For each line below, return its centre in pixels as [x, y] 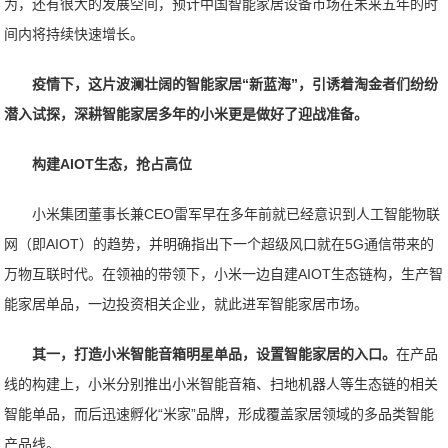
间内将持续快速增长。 [74, 34]
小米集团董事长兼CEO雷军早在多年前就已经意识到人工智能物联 [236, 214]
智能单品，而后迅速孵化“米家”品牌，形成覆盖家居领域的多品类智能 [219, 414]
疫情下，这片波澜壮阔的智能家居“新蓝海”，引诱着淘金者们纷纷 [235, 84]
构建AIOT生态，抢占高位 [112, 164]
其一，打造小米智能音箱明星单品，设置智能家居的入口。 [214, 354]
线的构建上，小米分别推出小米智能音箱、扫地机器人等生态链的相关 [221, 384]
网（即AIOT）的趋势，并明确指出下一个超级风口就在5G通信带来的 [219, 244]
